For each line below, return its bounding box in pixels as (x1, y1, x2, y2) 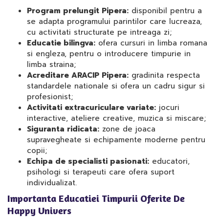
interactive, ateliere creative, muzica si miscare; (27, 113, 206, 124)
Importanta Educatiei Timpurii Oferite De (7, 192, 185, 204)
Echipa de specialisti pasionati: (27, 156, 149, 167)
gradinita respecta (129, 70, 200, 81)
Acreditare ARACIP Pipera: (27, 70, 129, 81)
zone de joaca (99, 124, 155, 134)
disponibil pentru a (129, 5, 202, 16)
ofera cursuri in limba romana (95, 38, 207, 48)
